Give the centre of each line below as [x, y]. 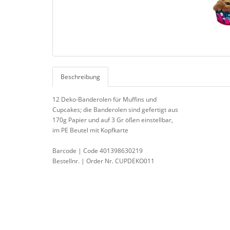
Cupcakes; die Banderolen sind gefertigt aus [115, 110]
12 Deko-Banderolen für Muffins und [104, 100]
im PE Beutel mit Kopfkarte [90, 130]
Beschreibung [80, 77]
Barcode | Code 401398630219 [98, 151]
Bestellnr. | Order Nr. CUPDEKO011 [103, 161]
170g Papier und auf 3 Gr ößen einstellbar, [113, 120]
